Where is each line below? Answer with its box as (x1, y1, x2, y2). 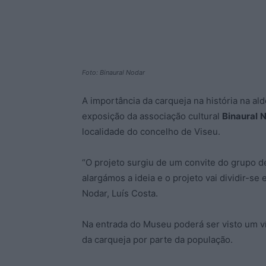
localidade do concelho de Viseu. (82, 126, 220, 137)
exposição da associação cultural (82, 110, 222, 122)
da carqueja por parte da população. (82, 234, 233, 245)
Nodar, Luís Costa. (82, 188, 158, 199)
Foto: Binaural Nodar (82, 68, 145, 77)
